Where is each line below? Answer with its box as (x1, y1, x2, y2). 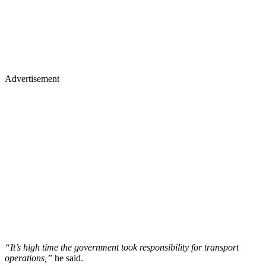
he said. (52, 252, 83, 263)
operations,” (5, 252, 52, 263)
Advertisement (5, 73, 59, 84)
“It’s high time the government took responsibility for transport (5, 242, 239, 252)
